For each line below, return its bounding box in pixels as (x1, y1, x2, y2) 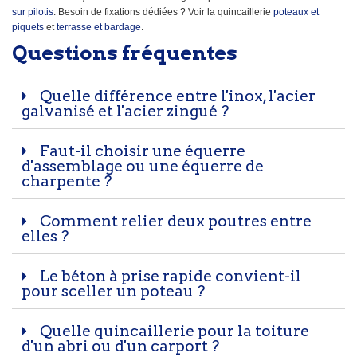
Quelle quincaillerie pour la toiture (37, 322, 309, 341)
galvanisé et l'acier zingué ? (22, 102, 229, 121)
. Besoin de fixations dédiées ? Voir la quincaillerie (53, 6, 273, 18)
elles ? (22, 227, 69, 246)
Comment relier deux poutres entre (37, 212, 312, 231)
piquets (12, 22, 44, 33)
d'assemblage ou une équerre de (22, 157, 264, 176)
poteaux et (273, 6, 319, 18)
